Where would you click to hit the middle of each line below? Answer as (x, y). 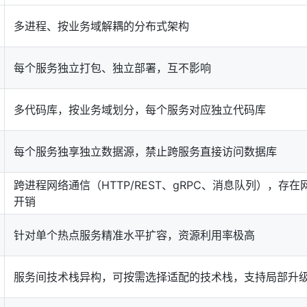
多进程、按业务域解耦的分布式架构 (101, 26)
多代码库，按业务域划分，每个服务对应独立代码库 (140, 110)
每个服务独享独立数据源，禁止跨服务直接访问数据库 (145, 151)
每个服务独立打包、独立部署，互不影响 (112, 68)
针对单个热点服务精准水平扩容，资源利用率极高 (134, 235)
